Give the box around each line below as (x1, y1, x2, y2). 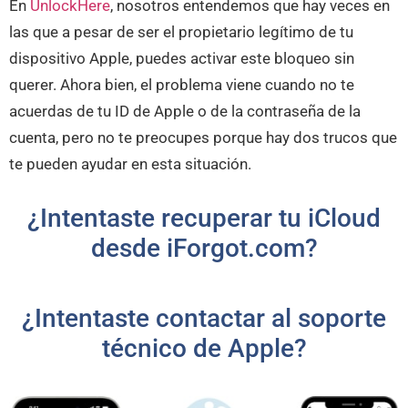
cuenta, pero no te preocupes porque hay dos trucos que (9, 128, 397, 148)
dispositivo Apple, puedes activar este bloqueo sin (9, 49, 354, 68)
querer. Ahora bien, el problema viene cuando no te (9, 76, 354, 95)
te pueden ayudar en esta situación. (9, 155, 251, 174)
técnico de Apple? (101, 333, 307, 364)
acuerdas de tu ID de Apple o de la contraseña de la (9, 102, 361, 121)
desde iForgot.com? (90, 233, 318, 264)
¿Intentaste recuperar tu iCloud (27, 203, 381, 234)
